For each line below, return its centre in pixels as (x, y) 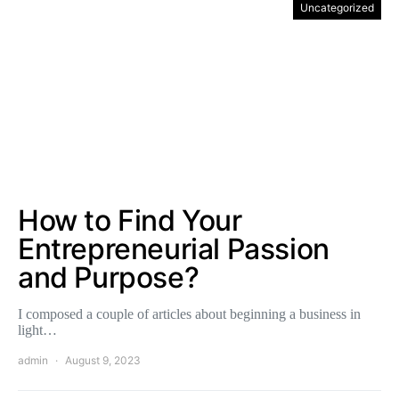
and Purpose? (109, 278)
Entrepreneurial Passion (174, 249)
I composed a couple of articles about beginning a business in (189, 314)
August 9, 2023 (103, 361)
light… (37, 330)
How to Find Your (130, 221)
